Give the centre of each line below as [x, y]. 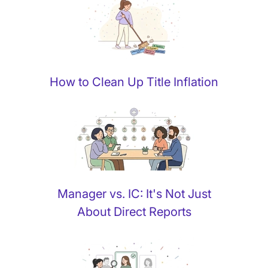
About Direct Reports [134, 212]
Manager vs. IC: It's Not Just [134, 194]
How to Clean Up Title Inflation [134, 82]
